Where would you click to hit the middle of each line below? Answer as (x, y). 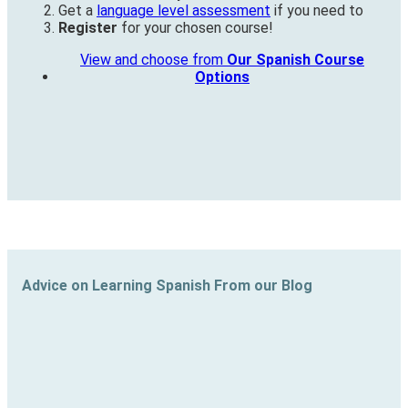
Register (88, 28)
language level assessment (184, 11)
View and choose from (153, 60)
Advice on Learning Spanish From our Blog (167, 285)
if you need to (317, 11)
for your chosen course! (195, 28)
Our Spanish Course (296, 60)
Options (222, 77)
